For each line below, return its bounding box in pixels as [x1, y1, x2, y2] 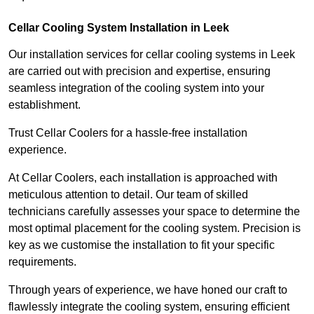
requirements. [8, 256, 76, 268]
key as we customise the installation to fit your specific [8, 239, 275, 252]
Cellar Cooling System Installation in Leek [8, 22, 229, 34]
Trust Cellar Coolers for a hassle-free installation [8, 127, 247, 139]
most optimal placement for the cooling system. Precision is [8, 222, 301, 235]
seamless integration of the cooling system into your [8, 82, 264, 95]
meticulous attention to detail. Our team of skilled [8, 189, 248, 201]
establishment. [8, 99, 83, 111]
